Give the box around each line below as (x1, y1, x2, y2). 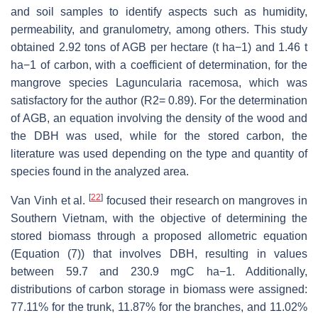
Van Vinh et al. (11, 194, 89, 207)
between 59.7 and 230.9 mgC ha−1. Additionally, (11, 265, 307, 278)
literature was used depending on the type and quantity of (11, 148, 307, 160)
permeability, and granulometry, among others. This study (11, 23, 307, 36)
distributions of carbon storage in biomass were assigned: (11, 283, 307, 296)
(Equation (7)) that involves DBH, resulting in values (11, 248, 307, 261)
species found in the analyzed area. (11, 165, 189, 178)
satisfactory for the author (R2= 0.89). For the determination (11, 94, 307, 107)
